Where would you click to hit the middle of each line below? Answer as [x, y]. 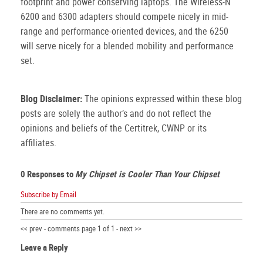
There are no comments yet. [63, 211]
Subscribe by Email [48, 194]
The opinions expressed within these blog [162, 98]
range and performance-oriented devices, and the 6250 [124, 31]
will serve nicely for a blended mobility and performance [127, 45]
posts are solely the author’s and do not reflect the [116, 113]
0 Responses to [48, 173]
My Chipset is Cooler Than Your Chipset [147, 173]
